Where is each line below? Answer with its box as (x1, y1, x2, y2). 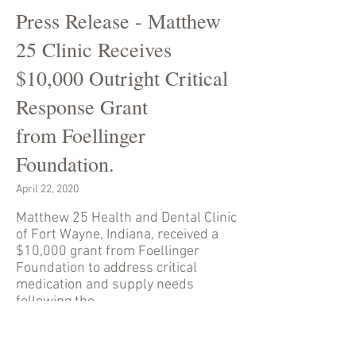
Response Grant (16, 93, 148, 120)
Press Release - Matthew (16, 7, 221, 34)
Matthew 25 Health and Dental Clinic (16, 210, 237, 226)
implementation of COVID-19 (16, 310, 188, 327)
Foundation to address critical (16, 260, 197, 277)
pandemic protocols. (16, 327, 139, 343)
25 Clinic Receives (16, 36, 172, 63)
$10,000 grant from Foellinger (16, 243, 199, 260)
